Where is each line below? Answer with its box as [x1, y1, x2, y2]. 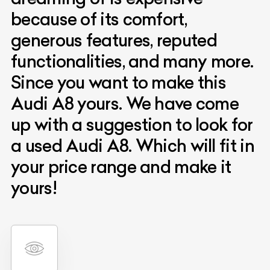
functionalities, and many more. [11, 50, 254, 72]
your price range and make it [11, 155, 231, 177]
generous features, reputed [11, 29, 217, 51]
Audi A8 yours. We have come [11, 92, 239, 114]
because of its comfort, [11, 8, 187, 30]
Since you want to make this [11, 71, 227, 93]
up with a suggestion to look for [11, 113, 253, 135]
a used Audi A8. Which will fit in [11, 134, 254, 156]
